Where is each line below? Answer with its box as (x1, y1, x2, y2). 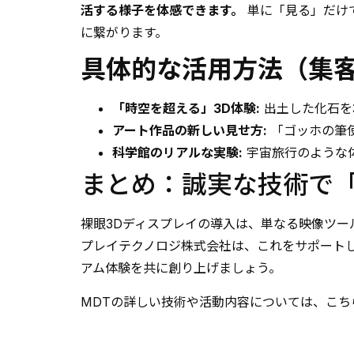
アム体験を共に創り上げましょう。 (81, 260, 281, 277)
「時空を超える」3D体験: (112, 100, 260, 117)
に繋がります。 (81, 24, 168, 40)
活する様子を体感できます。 (81, 2, 243, 18)
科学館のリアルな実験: (112, 145, 243, 161)
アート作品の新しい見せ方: (112, 122, 267, 139)
